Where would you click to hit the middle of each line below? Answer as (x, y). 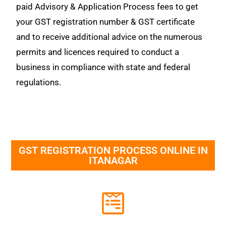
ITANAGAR (113, 160)
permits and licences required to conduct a (98, 52)
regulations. (39, 82)
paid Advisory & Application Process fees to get (107, 6)
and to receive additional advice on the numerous (109, 37)
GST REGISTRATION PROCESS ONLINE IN (113, 150)
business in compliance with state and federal (103, 67)
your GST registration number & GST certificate (106, 21)
